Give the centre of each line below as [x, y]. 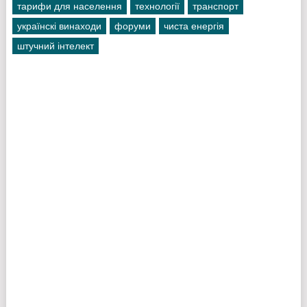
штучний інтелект [55, 46]
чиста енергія [194, 26]
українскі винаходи [59, 26]
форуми [132, 26]
